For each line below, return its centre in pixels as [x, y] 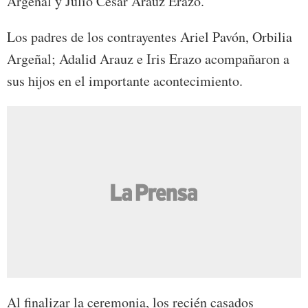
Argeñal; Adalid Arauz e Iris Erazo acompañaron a [148, 59]
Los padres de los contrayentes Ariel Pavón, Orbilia [150, 37]
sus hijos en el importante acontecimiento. [125, 81]
